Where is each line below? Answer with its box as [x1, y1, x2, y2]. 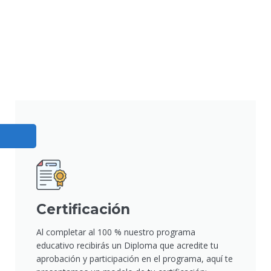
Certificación [36, 201, 130, 218]
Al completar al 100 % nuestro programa [36, 226, 195, 238]
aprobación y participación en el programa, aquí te [36, 253, 233, 265]
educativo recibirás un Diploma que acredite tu [36, 240, 218, 252]
